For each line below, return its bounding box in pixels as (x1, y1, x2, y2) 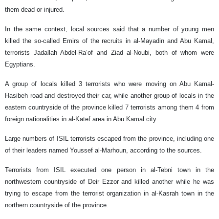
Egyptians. (5, 61, 35, 68)
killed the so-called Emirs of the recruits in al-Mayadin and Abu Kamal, (5, 37, 214, 45)
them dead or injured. (5, 6, 65, 14)
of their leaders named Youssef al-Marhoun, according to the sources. (5, 147, 202, 154)
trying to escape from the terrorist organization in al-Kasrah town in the (5, 190, 214, 197)
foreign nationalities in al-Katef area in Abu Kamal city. (5, 115, 158, 123)
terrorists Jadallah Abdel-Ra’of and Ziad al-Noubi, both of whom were (5, 49, 214, 57)
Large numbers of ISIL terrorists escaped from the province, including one (5, 135, 214, 143)
